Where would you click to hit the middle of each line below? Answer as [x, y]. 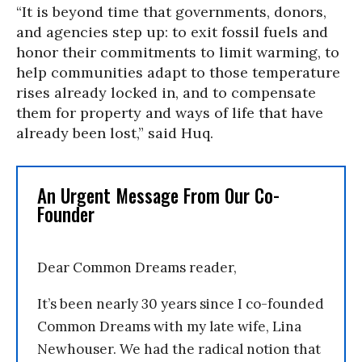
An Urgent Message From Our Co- [158, 196]
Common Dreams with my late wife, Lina [169, 326]
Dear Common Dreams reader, [137, 267]
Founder [66, 214]
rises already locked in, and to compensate [166, 93]
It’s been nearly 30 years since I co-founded [181, 304]
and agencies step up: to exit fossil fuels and [172, 32]
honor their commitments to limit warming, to [178, 52]
